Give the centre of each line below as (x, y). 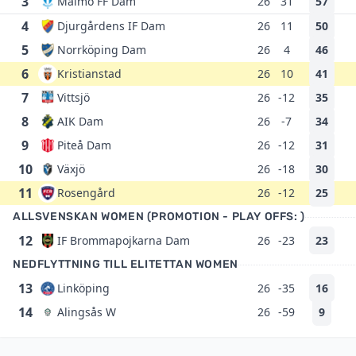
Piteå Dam (84, 145)
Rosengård (86, 193)
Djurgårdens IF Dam (111, 26)
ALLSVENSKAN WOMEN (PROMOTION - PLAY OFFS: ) (159, 217)
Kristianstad (89, 74)
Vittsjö (74, 97)
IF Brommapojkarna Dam (124, 240)
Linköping (83, 288)
